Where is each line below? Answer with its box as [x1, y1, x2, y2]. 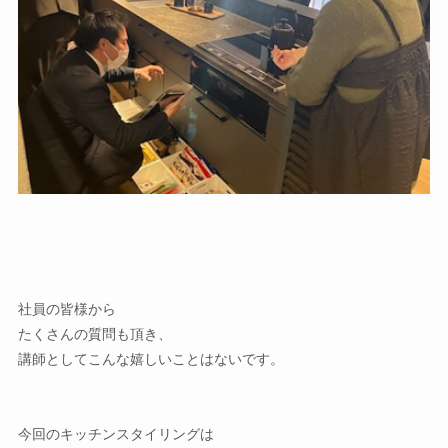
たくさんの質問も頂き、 [17, 325, 172, 342]
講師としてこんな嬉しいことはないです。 [17, 350, 284, 367]
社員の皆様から [17, 300, 116, 317]
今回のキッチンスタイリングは [17, 425, 214, 442]
